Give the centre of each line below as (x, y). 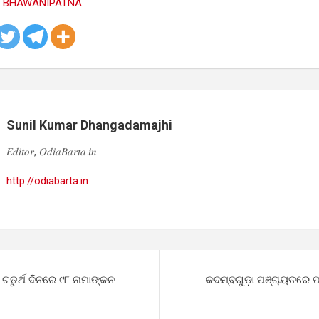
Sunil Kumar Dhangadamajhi (89, 125)
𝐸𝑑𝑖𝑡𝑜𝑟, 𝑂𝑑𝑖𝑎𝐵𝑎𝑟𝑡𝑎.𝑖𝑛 (52, 152)
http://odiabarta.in (47, 181)
